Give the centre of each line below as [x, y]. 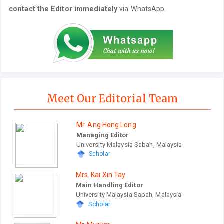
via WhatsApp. [142, 9]
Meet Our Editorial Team [112, 98]
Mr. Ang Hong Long [106, 125]
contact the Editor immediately [63, 9]
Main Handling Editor [109, 185]
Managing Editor [103, 135]
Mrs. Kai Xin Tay [101, 175]
